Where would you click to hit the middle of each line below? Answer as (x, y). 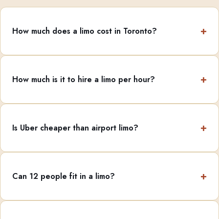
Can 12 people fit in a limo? (64, 176)
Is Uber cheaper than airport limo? (75, 128)
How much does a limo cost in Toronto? (85, 31)
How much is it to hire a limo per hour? (84, 80)
